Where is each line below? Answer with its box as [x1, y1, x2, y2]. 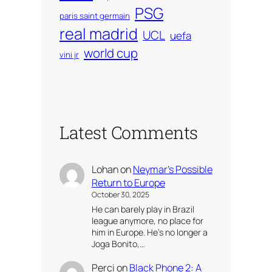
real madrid [59, 22, 138, 44]
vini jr [59, 49, 79, 60]
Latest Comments [59, 120, 198, 144]
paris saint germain [59, 10, 130, 21]
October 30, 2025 [91, 189, 149, 200]
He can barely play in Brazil [91, 203, 194, 215]
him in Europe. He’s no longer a [91, 226, 208, 238]
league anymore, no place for [91, 214, 203, 226]
